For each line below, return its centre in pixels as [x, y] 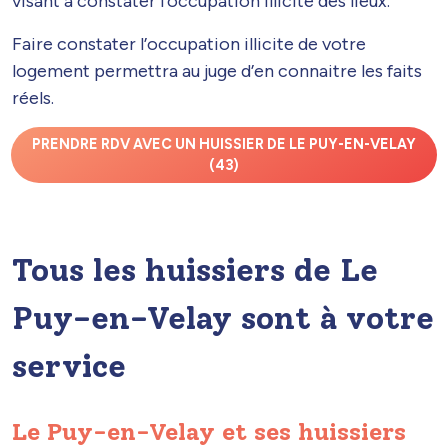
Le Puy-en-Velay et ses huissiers [209, 431]
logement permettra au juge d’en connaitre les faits [217, 71]
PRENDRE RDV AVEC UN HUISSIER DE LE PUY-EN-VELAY [224, 143]
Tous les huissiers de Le [195, 269]
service [69, 365]
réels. [33, 98]
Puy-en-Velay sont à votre [223, 317]
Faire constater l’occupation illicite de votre [189, 44]
